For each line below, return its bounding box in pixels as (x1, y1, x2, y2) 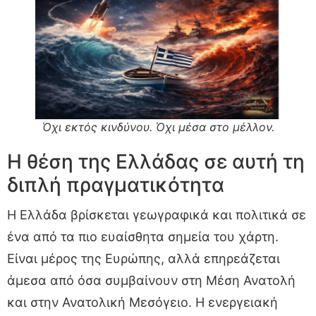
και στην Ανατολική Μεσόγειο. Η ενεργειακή (7, 294, 278, 310)
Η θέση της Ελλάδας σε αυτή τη (7, 149, 305, 174)
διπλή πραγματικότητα (7, 172, 224, 197)
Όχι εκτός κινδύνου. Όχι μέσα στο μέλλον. (42, 119, 274, 134)
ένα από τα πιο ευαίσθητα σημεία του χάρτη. (7, 229, 279, 244)
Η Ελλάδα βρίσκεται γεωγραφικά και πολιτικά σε (7, 207, 306, 222)
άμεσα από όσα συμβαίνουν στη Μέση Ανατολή (7, 272, 296, 288)
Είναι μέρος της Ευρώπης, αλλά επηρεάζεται (7, 250, 280, 266)
